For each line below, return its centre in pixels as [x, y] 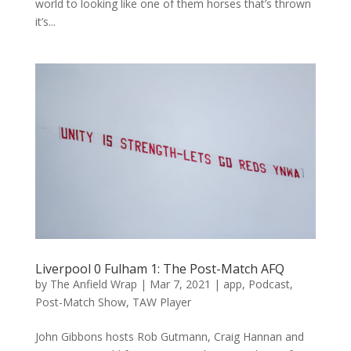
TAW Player [161, 302]
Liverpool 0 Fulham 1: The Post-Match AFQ [159, 268]
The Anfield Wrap [93, 284]
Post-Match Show [80, 302]
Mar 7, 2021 [180, 284]
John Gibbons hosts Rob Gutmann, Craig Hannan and [169, 336]
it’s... [45, 21]
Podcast [269, 284]
